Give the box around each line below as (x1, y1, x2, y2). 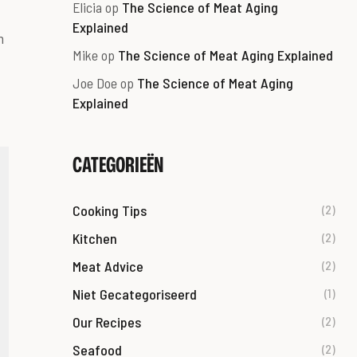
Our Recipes (73, 312, 141, 331)
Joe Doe (73, 73, 117, 92)
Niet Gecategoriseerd (73, 284, 197, 303)
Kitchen (73, 229, 117, 247)
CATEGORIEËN (73, 149, 163, 178)
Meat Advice (73, 257, 143, 275)
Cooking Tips (73, 201, 147, 219)
